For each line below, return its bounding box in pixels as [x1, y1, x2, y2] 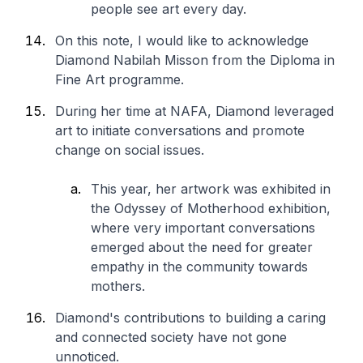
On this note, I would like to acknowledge [55, 32, 309, 49]
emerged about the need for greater [91, 239, 313, 255]
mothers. [91, 278, 145, 294]
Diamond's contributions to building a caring [55, 310, 326, 326]
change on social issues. [55, 142, 212, 158]
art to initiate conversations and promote [55, 122, 305, 139]
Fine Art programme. [55, 71, 188, 88]
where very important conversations [91, 220, 315, 236]
